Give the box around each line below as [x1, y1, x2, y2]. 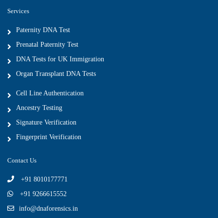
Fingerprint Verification [16, 133, 81, 141]
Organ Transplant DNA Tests [16, 70, 96, 77]
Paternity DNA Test [16, 26, 70, 34]
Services [7, 7, 29, 15]
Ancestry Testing [16, 104, 62, 111]
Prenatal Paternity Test [16, 40, 78, 48]
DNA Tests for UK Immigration [16, 55, 104, 63]
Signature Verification [16, 118, 76, 126]
